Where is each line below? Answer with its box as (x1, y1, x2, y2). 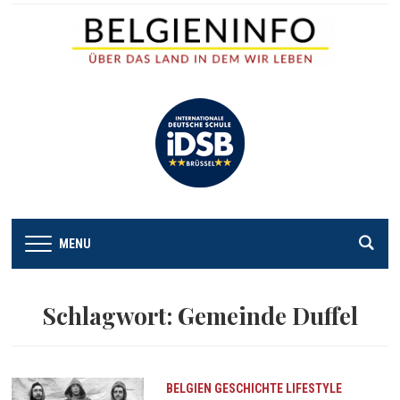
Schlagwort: (42, 299, 178, 331)
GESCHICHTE (213, 380, 283, 396)
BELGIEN (165, 380, 212, 396)
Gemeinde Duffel (178, 299, 358, 331)
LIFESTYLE (285, 380, 342, 396)
